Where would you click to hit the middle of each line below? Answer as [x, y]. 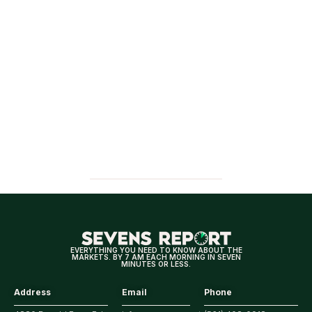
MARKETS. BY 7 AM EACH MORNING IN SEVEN [156, 257]
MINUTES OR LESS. [156, 264]
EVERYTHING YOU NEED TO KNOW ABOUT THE [156, 250]
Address [32, 292]
